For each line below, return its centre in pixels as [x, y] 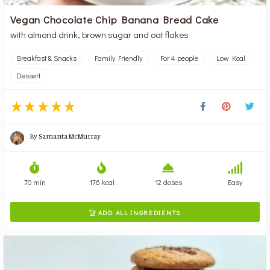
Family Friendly [119, 58]
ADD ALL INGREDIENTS [138, 213]
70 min [35, 182]
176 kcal [102, 182]
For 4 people [180, 58]
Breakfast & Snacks [47, 58]
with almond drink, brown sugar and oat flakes [100, 35]
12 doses [168, 182]
